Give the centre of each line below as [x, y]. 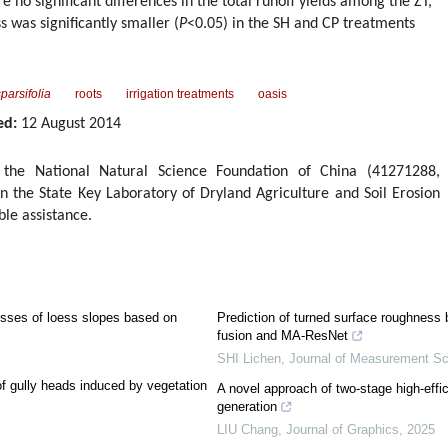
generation [246, 406]
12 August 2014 [69, 124]
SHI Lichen [248, 358]
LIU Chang [247, 429]
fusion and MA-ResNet [282, 335]
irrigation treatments [180, 94]
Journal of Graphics [342, 429]
